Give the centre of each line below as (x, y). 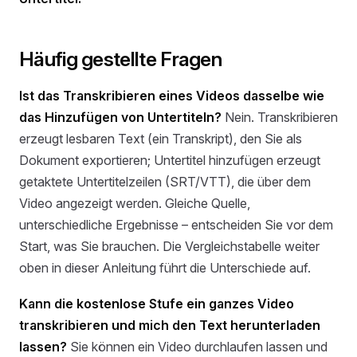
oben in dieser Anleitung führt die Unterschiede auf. (165, 267)
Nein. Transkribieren (280, 117)
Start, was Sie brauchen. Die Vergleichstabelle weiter (169, 246)
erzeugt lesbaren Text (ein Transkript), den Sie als (161, 138)
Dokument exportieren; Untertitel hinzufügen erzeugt (170, 160)
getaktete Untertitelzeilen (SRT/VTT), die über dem (165, 181)
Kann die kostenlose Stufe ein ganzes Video (157, 303)
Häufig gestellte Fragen (121, 59)
